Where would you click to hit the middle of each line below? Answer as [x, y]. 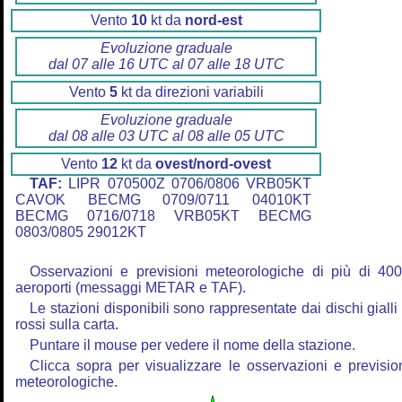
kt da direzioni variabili [190, 92]
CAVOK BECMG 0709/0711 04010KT [163, 200]
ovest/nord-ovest [213, 164]
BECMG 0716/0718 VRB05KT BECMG [163, 216]
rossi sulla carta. [67, 325]
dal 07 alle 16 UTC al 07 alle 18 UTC [166, 65]
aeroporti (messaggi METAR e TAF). [131, 288]
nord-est [213, 21]
